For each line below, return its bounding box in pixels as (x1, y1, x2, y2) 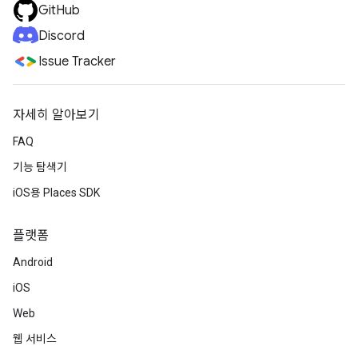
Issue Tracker (38, 54, 116, 70)
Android (13, 256, 53, 268)
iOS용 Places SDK (13, 186, 100, 199)
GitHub (38, 2, 80, 18)
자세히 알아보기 (13, 107, 100, 123)
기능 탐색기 (13, 161, 67, 173)
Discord (38, 28, 85, 44)
